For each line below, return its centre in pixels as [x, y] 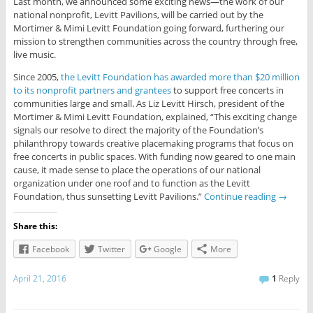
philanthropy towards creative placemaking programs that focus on [153, 144]
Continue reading [241, 197]
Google [167, 249]
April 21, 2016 [39, 278]
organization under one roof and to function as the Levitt [131, 183]
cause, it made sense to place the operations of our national [137, 170]
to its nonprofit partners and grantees [92, 90]
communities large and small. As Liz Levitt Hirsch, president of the [148, 104]
